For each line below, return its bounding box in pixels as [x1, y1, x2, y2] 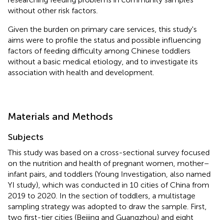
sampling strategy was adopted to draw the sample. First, [8, 201, 207, 211]
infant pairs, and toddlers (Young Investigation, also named [8, 169, 211, 179]
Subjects [8, 131, 43, 142]
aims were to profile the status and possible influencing [8, 35, 201, 45]
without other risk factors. [8, 5, 98, 15]
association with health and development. [8, 67, 154, 77]
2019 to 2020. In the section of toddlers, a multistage [8, 191, 195, 200]
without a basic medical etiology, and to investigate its [8, 56, 198, 66]
